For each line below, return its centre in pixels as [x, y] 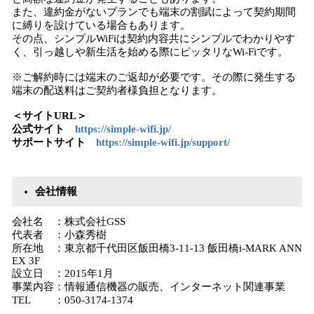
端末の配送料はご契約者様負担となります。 [118, 90]
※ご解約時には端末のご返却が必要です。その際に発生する [154, 77]
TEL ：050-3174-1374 [75, 300]
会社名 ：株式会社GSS [70, 221]
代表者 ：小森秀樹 [61, 235]
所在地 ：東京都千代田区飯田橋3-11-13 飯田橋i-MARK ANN [157, 248]
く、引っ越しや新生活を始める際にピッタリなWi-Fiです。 [153, 52]
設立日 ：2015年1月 [64, 273]
